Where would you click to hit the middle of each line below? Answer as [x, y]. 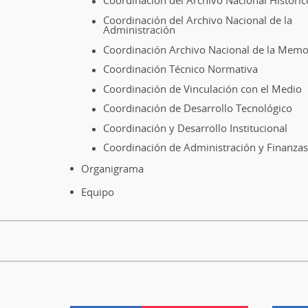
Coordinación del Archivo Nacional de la [198, 20]
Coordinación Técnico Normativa [180, 69]
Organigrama [112, 168]
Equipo [98, 191]
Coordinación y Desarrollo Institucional [195, 128]
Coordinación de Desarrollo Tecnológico [198, 108]
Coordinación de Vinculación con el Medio [202, 88]
